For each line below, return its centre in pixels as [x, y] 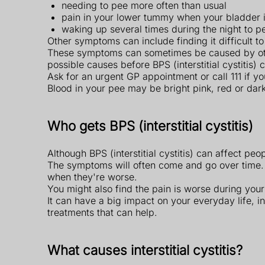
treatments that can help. [102, 212]
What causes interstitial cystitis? [145, 250]
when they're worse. [92, 177]
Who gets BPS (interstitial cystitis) [150, 126]
